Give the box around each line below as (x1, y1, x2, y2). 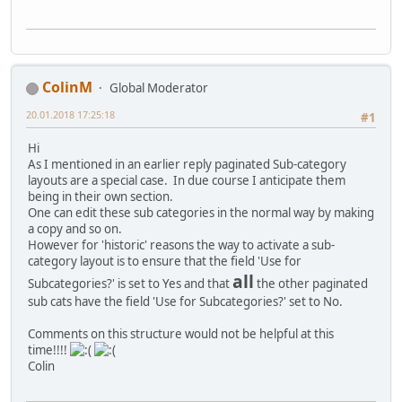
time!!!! (28, 342, 70, 359)
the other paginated (254, 275, 368, 293)
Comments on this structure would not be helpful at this (28, 326, 334, 343)
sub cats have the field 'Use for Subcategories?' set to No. (28, 293, 343, 310)
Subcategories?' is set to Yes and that (28, 275, 232, 293)
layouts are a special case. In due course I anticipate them (28, 172, 345, 189)
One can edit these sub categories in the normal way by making (28, 205, 374, 222)
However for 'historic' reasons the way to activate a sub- (28, 237, 335, 254)
